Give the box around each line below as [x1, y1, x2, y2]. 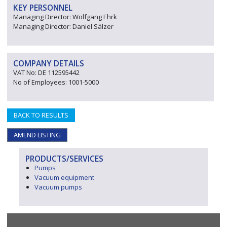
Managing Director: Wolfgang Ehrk [13, 12, 117, 21]
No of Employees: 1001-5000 [13, 78, 99, 87]
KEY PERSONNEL [13, 2, 72, 13]
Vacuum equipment [34, 173, 94, 182]
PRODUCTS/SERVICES [25, 153, 103, 164]
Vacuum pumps [34, 182, 82, 192]
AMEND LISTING [14, 130, 61, 139]
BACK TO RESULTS [14, 110, 68, 120]
